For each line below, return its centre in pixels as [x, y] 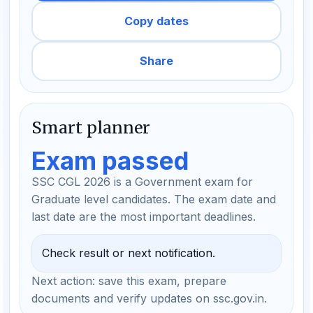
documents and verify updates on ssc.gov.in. [149, 298]
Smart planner [91, 128]
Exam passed [110, 161]
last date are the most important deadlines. [144, 217]
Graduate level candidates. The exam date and [154, 199]
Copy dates [156, 21]
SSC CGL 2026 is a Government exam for [142, 182]
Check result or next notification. [129, 253]
